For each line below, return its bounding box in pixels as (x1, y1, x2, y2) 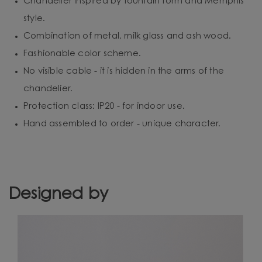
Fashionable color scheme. (23, 49, 141, 58)
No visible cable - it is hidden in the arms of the (23, 67, 225, 76)
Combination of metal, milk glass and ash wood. (23, 32, 232, 41)
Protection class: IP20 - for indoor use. (23, 102, 185, 111)
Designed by (9, 186, 109, 203)
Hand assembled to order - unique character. (23, 119, 221, 129)
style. (23, 14, 46, 23)
